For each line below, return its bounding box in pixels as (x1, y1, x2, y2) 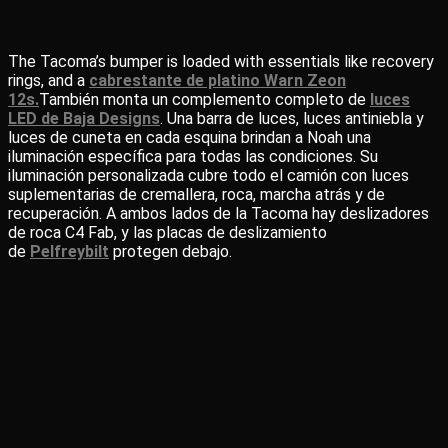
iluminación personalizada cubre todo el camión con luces (8, 166, 409, 185)
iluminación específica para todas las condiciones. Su (8, 147, 378, 166)
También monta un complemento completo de (39, 90, 370, 109)
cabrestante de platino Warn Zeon (89, 71, 346, 90)
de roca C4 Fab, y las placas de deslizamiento (8, 223, 327, 242)
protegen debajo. (109, 242, 232, 261)
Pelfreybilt (30, 242, 109, 261)
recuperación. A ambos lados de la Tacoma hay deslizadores (8, 204, 429, 223)
